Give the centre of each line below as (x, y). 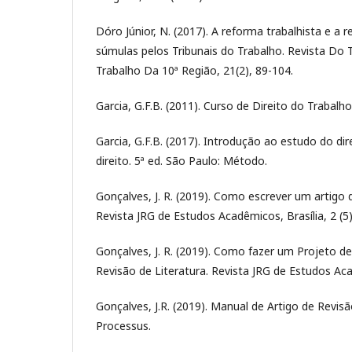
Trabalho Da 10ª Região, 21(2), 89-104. (194, 70)
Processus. (123, 325)
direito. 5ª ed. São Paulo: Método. (181, 160)
